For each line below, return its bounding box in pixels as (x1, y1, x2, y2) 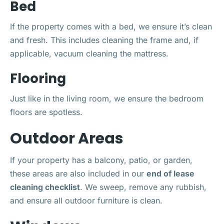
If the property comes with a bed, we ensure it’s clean (10, 21, 212, 31)
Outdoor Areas (10, 127, 123, 149)
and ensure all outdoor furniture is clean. (10, 195, 162, 205)
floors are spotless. (10, 106, 82, 117)
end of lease (146, 168, 194, 178)
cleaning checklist (10, 181, 80, 192)
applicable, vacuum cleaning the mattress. (10, 48, 168, 58)
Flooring (10, 69, 66, 87)
